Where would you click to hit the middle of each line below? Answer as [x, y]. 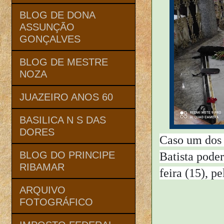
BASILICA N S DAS [63, 120]
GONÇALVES [50, 39]
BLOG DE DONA [57, 15]
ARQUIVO [42, 190]
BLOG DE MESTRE [64, 62]
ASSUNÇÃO [47, 27]
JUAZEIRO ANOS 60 [66, 97]
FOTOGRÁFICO [56, 202]
